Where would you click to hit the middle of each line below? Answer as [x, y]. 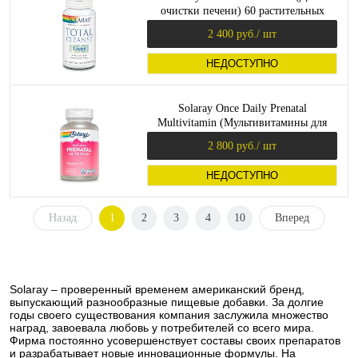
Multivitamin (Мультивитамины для [242, 123]
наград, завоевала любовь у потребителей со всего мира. [162, 328]
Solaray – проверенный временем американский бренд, [157, 289]
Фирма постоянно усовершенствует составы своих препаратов [175, 340]
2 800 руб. [232, 145]
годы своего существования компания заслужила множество [169, 315]
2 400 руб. [232, 34]
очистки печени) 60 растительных [242, 11]
